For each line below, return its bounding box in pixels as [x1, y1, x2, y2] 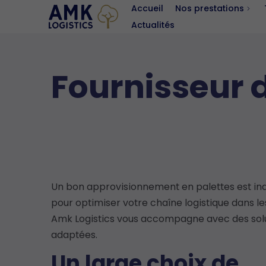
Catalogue [189, 36, 236, 49]
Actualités [131, 18, 175, 31]
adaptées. [50, 227, 97, 242]
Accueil [131, 2, 163, 14]
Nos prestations [175, 2, 244, 14]
